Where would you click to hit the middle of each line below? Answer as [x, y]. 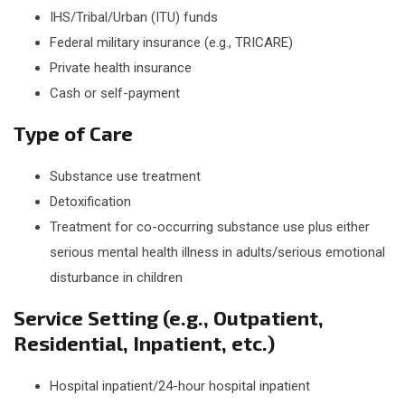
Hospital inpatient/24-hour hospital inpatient [180, 386]
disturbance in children [116, 277]
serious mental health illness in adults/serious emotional [217, 252]
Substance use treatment [125, 176]
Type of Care [73, 132]
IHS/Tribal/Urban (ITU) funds [134, 17]
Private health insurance [121, 67]
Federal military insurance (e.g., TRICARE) [171, 42]
